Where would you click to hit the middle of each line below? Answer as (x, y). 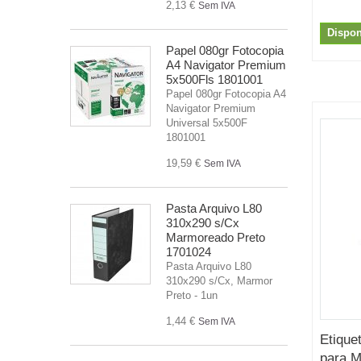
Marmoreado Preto (216, 237)
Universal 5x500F (207, 122)
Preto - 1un (192, 295)
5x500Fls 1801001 (214, 79)
